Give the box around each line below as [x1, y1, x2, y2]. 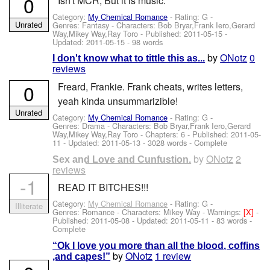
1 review [155, 248, 192, 263]
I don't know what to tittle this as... [52, 53, 206, 64]
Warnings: [207, 206, 244, 218]
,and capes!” [52, 251, 111, 262]
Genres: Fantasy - [52, 19, 117, 31]
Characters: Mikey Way [122, 206, 201, 218]
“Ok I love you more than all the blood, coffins [52, 240, 260, 251]
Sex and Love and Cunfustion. [52, 154, 192, 165]
